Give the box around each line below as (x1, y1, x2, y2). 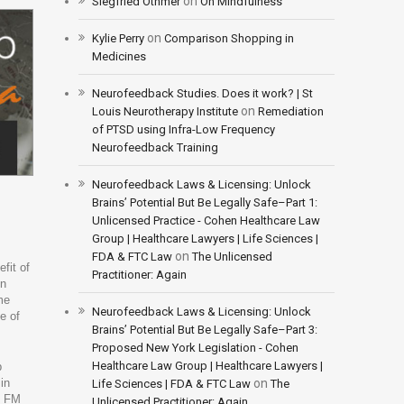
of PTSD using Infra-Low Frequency (91, 122, 275, 136)
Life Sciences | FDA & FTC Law (91, 376, 251, 390)
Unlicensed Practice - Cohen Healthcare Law (91, 213, 320, 227)
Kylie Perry (91, 31, 144, 45)
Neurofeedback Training (91, 140, 218, 154)
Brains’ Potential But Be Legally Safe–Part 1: (91, 195, 317, 209)
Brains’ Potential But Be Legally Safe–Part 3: (91, 322, 317, 336)
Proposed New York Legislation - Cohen (91, 340, 298, 354)
